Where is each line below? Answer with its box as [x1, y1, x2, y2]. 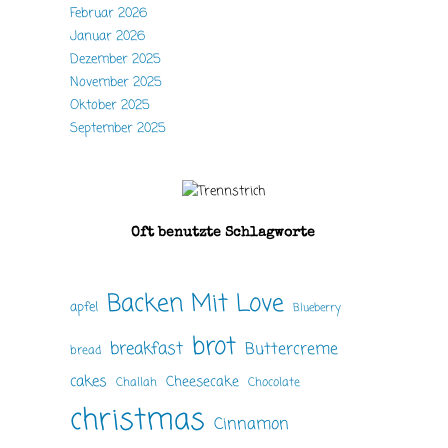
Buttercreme [245, 336, 338, 362]
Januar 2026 [70, 27, 145, 47]
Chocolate [248, 373, 300, 392]
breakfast [110, 336, 183, 362]
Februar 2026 [70, 4, 147, 24]
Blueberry [293, 298, 341, 317]
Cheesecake [166, 370, 239, 393]
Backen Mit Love [107, 285, 284, 323]
